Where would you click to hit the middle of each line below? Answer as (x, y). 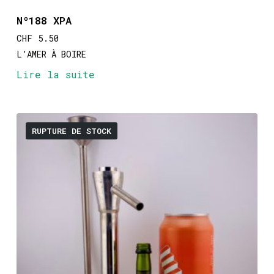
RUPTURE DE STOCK (71, 131)
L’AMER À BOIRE (51, 54)
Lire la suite (55, 74)
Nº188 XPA (44, 20)
